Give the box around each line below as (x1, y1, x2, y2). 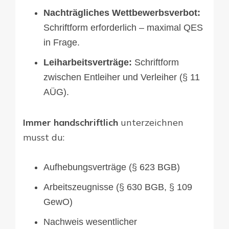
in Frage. (43, 37, 80, 48)
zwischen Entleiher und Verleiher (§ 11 (43, 72, 200, 83)
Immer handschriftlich (23, 117, 118, 129)
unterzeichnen (118, 117, 184, 129)
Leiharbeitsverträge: (43, 57, 132, 68)
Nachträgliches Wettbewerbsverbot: (43, 8, 200, 18)
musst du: (23, 131, 64, 144)
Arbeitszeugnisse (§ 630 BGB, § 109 (43, 182, 192, 193)
